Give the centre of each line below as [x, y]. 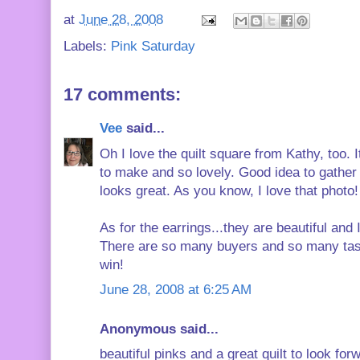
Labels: [87, 46]
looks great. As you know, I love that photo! [229, 190]
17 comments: [122, 94]
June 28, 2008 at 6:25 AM [176, 290]
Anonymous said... [159, 329]
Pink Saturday [153, 46]
